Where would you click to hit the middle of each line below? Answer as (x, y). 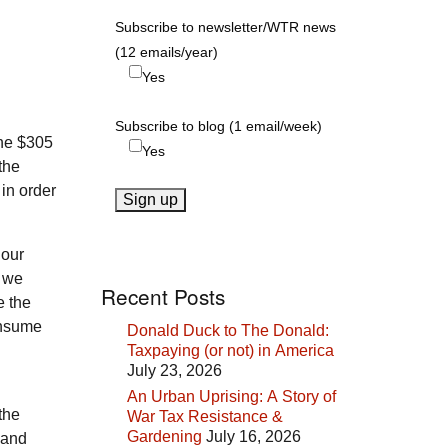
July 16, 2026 (253, 437)
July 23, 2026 (174, 371)
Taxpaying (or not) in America (230, 351)
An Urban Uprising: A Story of (231, 397)
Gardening (164, 437)
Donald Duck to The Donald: (228, 331)
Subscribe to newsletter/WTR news (225, 26)
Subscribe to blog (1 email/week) (218, 125)
